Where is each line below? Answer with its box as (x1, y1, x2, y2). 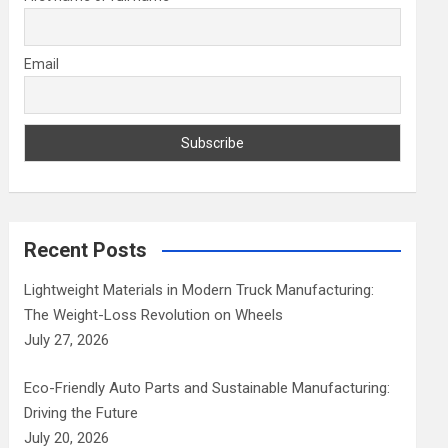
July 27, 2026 (24, 331, 110, 349)
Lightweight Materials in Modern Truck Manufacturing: (24, 281, 375, 299)
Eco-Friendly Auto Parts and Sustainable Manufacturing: (24, 378, 391, 397)
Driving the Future (24, 403, 139, 422)
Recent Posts (24, 238, 148, 262)
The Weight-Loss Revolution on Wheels (24, 306, 284, 324)
